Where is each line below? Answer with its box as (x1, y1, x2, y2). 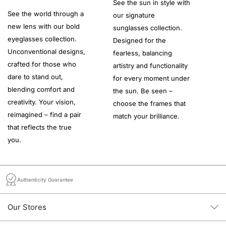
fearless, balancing (113, 48, 172, 57)
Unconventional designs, (8, 47, 85, 55)
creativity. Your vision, (8, 97, 76, 106)
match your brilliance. (113, 111, 180, 120)
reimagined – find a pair (8, 110, 81, 119)
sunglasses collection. (113, 23, 182, 32)
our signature (113, 11, 155, 19)
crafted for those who (8, 60, 76, 68)
